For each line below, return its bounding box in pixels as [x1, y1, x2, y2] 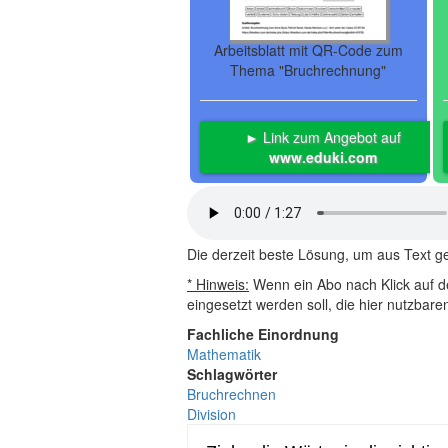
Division [187, 404, 236, 424]
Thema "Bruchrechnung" [230, 60, 387, 80]
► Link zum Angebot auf [244, 127, 401, 147]
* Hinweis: [187, 274, 249, 294]
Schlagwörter [187, 364, 277, 384]
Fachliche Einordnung [187, 324, 339, 344]
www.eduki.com [268, 147, 377, 167]
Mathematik [187, 344, 261, 364]
